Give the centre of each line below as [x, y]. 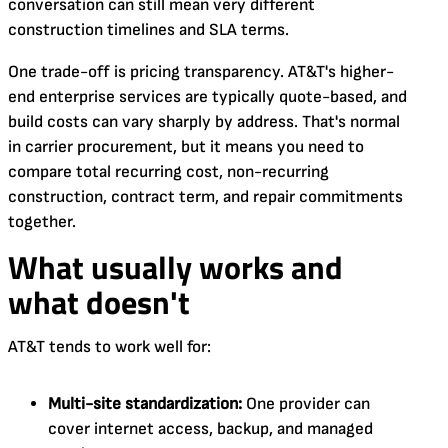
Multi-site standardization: [145, 404]
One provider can [306, 404]
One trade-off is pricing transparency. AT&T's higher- [201, 72]
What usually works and [175, 267]
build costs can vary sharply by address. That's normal [204, 122]
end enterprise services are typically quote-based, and [207, 97]
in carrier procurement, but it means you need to [186, 147]
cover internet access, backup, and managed [210, 429]
